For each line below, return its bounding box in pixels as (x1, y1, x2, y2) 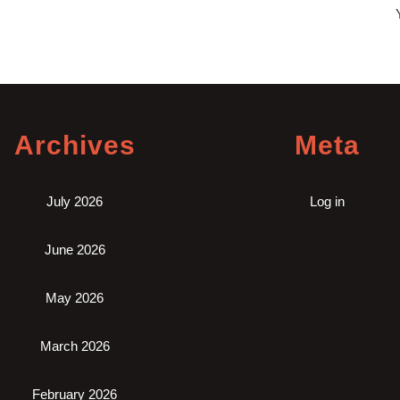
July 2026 (46, 194, 103, 209)
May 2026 (46, 290, 104, 305)
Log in (310, 194, 345, 209)
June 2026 (44, 242, 105, 257)
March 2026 (39, 338, 110, 354)
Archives (13, 130, 136, 160)
